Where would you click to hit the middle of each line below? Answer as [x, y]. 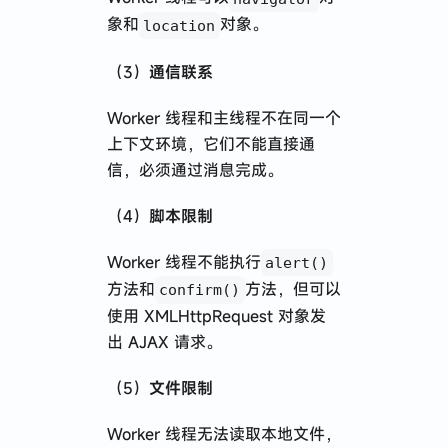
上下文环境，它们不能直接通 [210, 143]
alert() [297, 262]
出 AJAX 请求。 [164, 341]
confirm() [200, 289]
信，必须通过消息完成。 [194, 169]
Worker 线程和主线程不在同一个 [223, 117]
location [179, 25]
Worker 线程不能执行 [183, 261]
